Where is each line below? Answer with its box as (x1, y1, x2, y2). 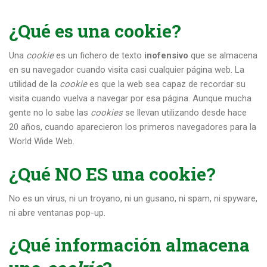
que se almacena (188, 50, 257, 61)
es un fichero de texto (54, 50, 144, 61)
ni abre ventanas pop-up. (9, 207, 105, 218)
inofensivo (144, 50, 188, 61)
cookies (91, 107, 123, 119)
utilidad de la (9, 79, 60, 90)
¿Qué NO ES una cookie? (9, 162, 216, 185)
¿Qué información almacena (9, 233, 250, 257)
